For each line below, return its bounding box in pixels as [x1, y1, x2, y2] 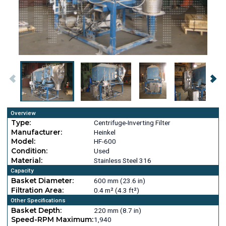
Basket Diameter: [11, 176, 74, 185]
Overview [10, 109, 35, 117]
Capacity [10, 167, 34, 175]
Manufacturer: [11, 128, 62, 136]
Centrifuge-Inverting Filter [93, 119, 171, 127]
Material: [11, 156, 42, 164]
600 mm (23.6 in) [93, 176, 145, 185]
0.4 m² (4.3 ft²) [93, 186, 139, 194]
